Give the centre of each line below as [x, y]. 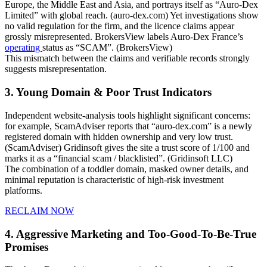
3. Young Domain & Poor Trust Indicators [108, 92]
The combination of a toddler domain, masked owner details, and [127, 169]
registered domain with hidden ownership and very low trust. [119, 136]
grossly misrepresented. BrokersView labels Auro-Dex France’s [124, 37]
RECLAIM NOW [39, 210]
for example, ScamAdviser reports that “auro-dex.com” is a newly [128, 126]
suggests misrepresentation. [56, 69]
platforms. [24, 190]
